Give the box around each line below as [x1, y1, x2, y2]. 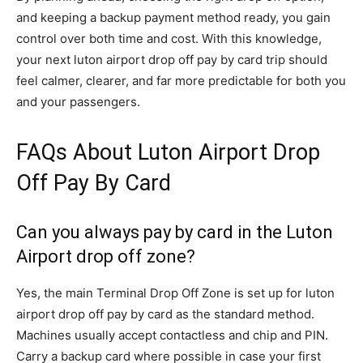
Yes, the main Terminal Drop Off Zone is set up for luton [16, 285, 335, 301]
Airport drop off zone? [16, 246, 195, 267]
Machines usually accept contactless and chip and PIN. [16, 327, 328, 343]
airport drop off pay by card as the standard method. [16, 306, 314, 322]
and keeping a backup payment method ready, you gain [16, 10, 331, 25]
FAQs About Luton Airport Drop [16, 139, 320, 165]
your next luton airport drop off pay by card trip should [16, 52, 327, 67]
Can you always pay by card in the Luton [16, 222, 333, 242]
